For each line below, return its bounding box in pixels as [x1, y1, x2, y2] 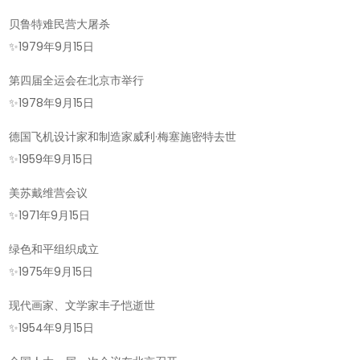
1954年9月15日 [18, 320, 95, 337]
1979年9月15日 [18, 39, 95, 55]
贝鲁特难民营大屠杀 [9, 16, 111, 33]
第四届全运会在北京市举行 [9, 72, 145, 89]
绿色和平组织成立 [9, 241, 100, 258]
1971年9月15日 [18, 207, 91, 224]
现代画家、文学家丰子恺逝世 [9, 297, 156, 314]
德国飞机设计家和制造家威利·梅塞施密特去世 [9, 129, 237, 145]
